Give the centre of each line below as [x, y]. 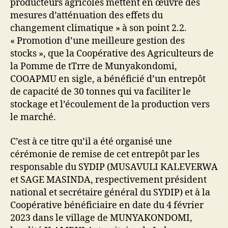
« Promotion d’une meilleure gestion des [97, 41]
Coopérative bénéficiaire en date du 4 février [107, 205]
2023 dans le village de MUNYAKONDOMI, [101, 218]
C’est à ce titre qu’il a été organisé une [91, 141]
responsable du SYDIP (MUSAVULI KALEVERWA [114, 167]
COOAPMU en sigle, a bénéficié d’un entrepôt [108, 79]
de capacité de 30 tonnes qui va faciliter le [101, 92]
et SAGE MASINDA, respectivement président [108, 180]
